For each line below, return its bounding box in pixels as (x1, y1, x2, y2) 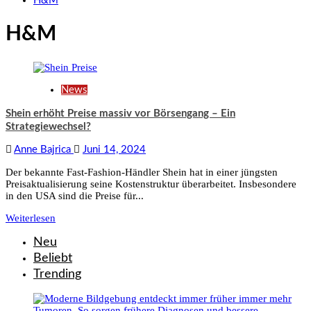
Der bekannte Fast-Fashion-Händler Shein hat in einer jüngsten (6, 167, 278, 178)
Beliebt (33, 252, 72, 265)
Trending (33, 268, 81, 281)
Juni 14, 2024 (83, 144, 146, 155)
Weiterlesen (6, 212, 56, 224)
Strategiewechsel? (6, 121, 91, 133)
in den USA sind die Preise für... (6, 190, 144, 202)
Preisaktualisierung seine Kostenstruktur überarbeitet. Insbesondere (6, 178, 296, 190)
